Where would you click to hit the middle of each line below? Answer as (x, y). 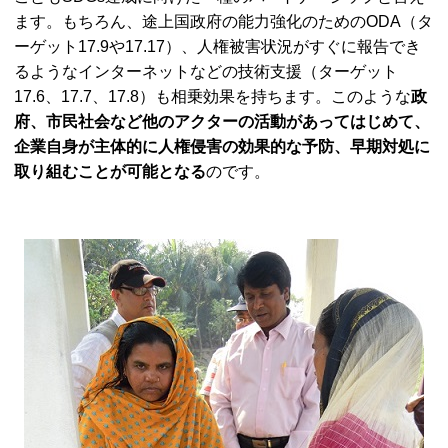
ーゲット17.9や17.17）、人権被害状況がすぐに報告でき (217, 47)
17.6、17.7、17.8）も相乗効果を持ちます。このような (212, 97)
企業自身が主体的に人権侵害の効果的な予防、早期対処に (222, 147)
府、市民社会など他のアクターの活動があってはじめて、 (222, 122)
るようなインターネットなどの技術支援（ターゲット (206, 72)
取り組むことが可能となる (110, 172)
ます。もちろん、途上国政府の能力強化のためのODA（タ (223, 22)
